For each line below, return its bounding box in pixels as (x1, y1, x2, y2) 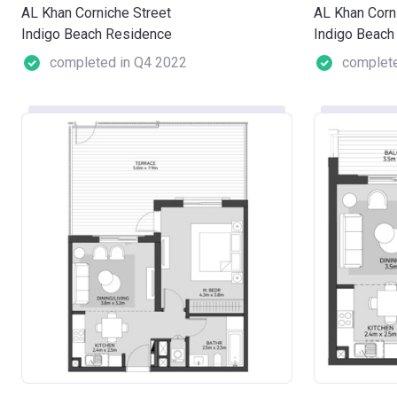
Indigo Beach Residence (21, 25, 172, 43)
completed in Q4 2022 (50, 53, 187, 71)
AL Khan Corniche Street (21, 4, 171, 21)
